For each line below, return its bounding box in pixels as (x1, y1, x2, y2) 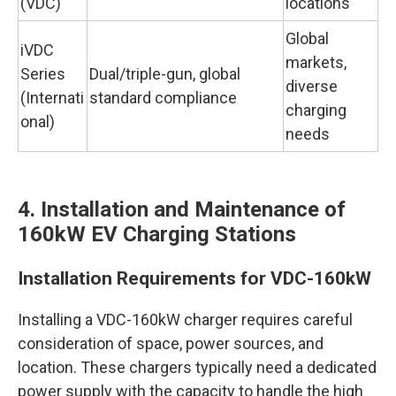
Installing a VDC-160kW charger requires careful (18, 310, 353, 329)
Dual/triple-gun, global (89, 65, 240, 83)
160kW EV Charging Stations (18, 222, 296, 247)
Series (20, 65, 65, 83)
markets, (286, 53, 346, 72)
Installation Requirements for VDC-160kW (18, 268, 371, 289)
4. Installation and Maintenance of (18, 197, 346, 222)
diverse (286, 77, 338, 95)
